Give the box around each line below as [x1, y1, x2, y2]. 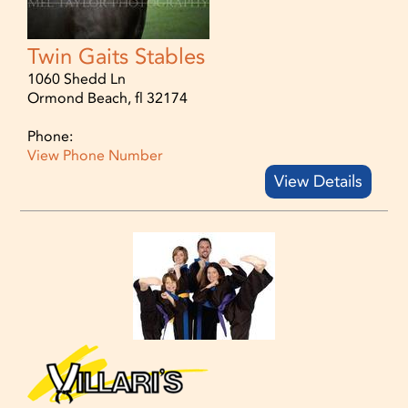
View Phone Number [27, 146, 164, 164]
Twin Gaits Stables [27, 43, 206, 69]
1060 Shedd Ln [27, 69, 127, 87]
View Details [273, 170, 362, 191]
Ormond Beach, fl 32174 [27, 88, 189, 107]
